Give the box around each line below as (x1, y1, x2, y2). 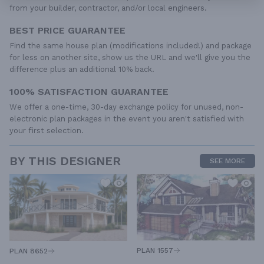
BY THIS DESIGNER (9, 154, 121, 169)
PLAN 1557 (137, 246, 173, 255)
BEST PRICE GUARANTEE (9, 25, 126, 37)
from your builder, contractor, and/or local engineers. (9, 4, 207, 13)
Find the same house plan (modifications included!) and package (9, 41, 252, 51)
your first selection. (9, 126, 84, 136)
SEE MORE (210, 157, 245, 166)
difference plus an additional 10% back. (9, 65, 154, 74)
